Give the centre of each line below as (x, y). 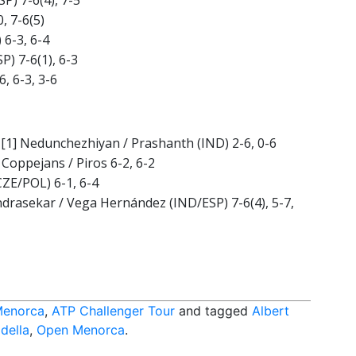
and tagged (213, 311)
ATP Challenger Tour (113, 311)
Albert (271, 311)
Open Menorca (81, 330)
